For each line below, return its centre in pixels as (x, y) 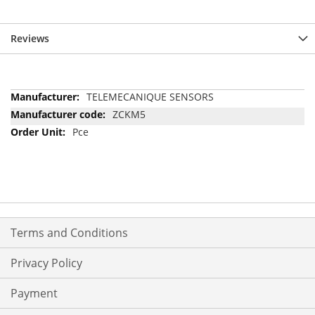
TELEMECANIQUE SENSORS (150, 96)
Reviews (30, 38)
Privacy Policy (46, 263)
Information (38, 110)
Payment (34, 294)
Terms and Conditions (69, 233)
